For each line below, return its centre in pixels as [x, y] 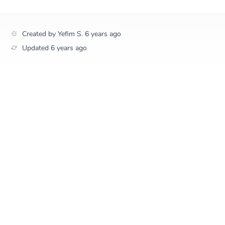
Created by [40, 34]
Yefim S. [70, 34]
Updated [36, 48]
